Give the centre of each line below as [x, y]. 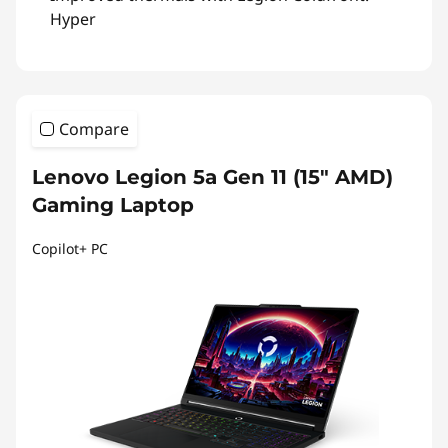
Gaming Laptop [113, 205]
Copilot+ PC [70, 249]
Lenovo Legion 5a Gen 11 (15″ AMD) [212, 177]
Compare [94, 129]
